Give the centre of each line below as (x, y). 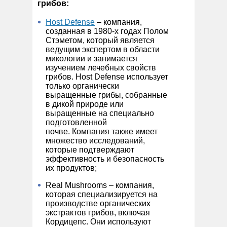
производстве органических (98, 203)
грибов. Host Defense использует (107, 77)
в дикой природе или (85, 104)
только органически (82, 86)
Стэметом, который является (100, 40)
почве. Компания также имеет (102, 131)
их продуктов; (71, 168)
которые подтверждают (90, 149)
